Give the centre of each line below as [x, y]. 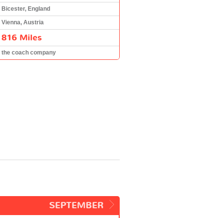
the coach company [29, 52]
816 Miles [22, 37]
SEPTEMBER [76, 205]
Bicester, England [26, 9]
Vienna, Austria [23, 22]
